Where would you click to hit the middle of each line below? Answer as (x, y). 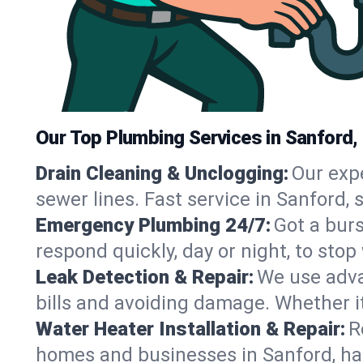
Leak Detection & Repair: (145, 277)
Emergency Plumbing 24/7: (153, 225)
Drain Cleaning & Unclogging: (162, 173)
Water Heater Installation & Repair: (190, 329)
